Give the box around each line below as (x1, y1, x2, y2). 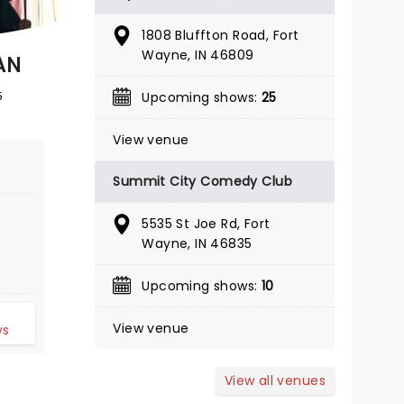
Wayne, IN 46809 (142, 46, 254, 64)
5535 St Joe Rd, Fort (142, 215, 271, 233)
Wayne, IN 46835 (142, 234, 252, 252)
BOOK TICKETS (142, 8, 251, 29)
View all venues (224, 372, 326, 390)
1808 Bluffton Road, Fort (142, 26, 299, 44)
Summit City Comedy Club (113, 172, 292, 190)
